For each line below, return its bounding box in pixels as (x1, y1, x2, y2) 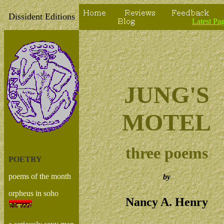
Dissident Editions (8, 11, 75, 21)
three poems (125, 144, 208, 162)
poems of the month (8, 172, 71, 180)
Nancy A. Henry (125, 195, 208, 208)
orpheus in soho (8, 189, 58, 197)
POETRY (8, 155, 42, 163)
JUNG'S (123, 81, 209, 108)
